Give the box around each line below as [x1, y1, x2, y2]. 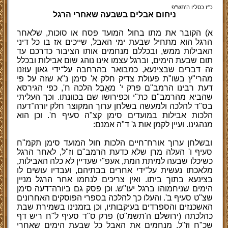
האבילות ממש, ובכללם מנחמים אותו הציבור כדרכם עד [16, 47, 213, 55]
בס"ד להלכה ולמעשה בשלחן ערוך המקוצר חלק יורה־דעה [16, 102, 213, 110]
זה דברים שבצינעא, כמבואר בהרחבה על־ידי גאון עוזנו [16, 65, 213, 74]
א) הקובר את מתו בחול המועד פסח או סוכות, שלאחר [16, 28, 213, 37]
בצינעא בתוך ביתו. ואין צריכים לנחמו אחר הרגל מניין [16, 175, 213, 184]
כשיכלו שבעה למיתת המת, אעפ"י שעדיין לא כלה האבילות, [16, 157, 213, 165]
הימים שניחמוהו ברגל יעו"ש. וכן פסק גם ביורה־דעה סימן [16, 184, 213, 193]
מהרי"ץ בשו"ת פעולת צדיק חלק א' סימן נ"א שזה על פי [16, 74, 213, 83]
